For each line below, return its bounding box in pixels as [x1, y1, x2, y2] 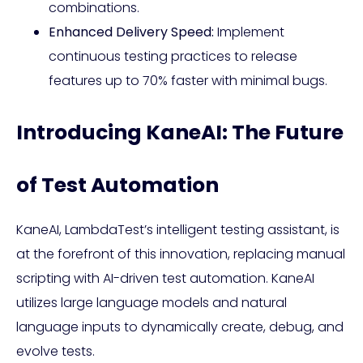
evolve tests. [16, 342, 95, 361]
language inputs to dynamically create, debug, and [16, 318, 344, 337]
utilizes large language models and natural [16, 293, 287, 313]
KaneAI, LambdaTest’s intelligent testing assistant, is [16, 220, 340, 240]
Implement [214, 23, 284, 42]
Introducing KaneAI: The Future [16, 118, 344, 147]
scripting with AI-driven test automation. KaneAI [16, 269, 314, 288]
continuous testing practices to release [49, 47, 297, 66]
